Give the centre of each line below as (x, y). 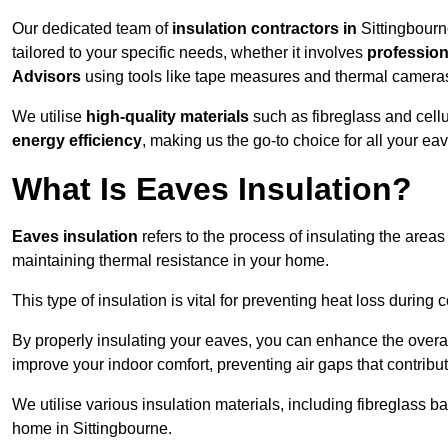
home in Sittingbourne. (92, 429)
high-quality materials (167, 117)
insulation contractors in (266, 29)
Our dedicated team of (92, 29)
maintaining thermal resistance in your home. (170, 261)
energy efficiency (77, 141)
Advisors (46, 77)
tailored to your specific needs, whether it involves (189, 53)
